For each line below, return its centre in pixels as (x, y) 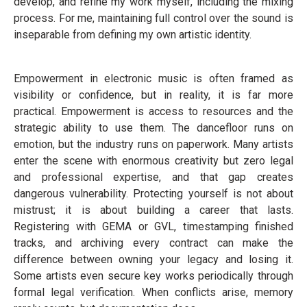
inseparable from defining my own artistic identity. (133, 35)
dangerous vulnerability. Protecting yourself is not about (153, 194)
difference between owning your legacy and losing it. (153, 259)
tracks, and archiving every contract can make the (153, 243)
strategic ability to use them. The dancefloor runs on (153, 128)
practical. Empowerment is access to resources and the (153, 111)
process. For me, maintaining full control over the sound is (153, 18)
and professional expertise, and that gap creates (153, 177)
